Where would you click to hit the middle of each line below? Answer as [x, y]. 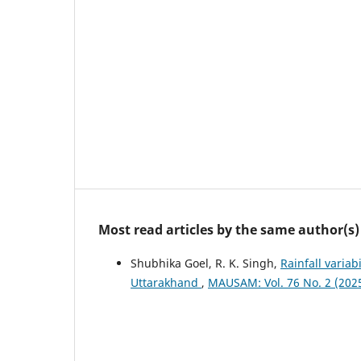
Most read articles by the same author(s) [229, 230]
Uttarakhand [166, 283]
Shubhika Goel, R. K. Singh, [205, 263]
